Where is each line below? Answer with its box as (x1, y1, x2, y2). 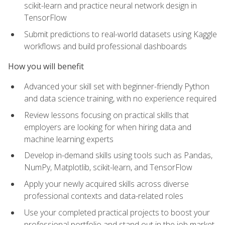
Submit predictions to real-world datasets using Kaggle (24, 28, 217, 40)
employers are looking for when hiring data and (24, 121, 191, 133)
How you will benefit (8, 61, 84, 72)
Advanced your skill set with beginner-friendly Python (24, 81, 209, 92)
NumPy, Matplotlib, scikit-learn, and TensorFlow (24, 162, 192, 173)
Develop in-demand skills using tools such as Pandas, (24, 150, 212, 161)
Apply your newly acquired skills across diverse (24, 178, 189, 190)
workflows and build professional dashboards (24, 40, 187, 52)
